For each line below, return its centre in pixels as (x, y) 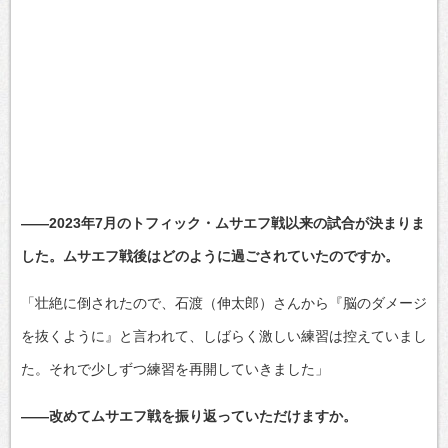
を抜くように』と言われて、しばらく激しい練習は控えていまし (224, 335)
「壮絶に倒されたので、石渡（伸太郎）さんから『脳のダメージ (224, 302)
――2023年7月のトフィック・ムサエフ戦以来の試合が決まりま (223, 222)
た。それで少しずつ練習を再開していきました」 (175, 368)
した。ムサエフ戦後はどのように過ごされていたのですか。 (210, 255)
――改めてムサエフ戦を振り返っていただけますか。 (189, 415)
